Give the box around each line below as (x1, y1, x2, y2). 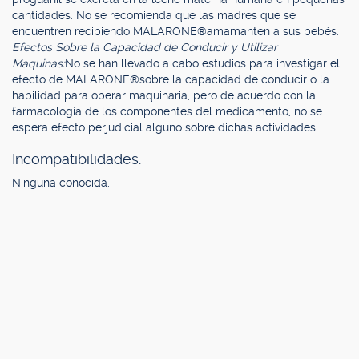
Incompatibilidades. (12, 151, 141, 167)
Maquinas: (12, 57, 65, 70)
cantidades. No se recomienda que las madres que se (12, 9, 296, 22)
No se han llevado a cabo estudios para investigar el (65, 57, 340, 70)
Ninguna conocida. (12, 176, 110, 189)
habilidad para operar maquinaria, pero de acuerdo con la (12, 89, 316, 102)
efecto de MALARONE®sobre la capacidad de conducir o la (12, 73, 329, 86)
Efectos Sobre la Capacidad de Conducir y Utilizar (12, 41, 277, 54)
